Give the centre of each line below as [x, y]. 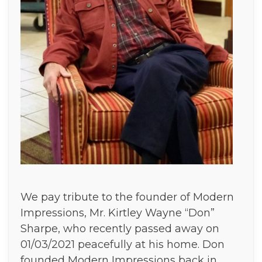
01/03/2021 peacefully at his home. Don [123, 244]
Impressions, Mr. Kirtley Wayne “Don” [118, 213]
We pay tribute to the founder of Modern [127, 197]
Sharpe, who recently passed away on [120, 229]
